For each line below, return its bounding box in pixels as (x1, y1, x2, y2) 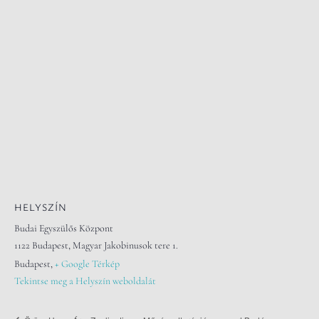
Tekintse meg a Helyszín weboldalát (14, 274, 156, 287)
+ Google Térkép (55, 257, 120, 270)
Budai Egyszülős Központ (14, 221, 113, 234)
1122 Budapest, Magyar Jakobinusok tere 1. (14, 239, 178, 251)
